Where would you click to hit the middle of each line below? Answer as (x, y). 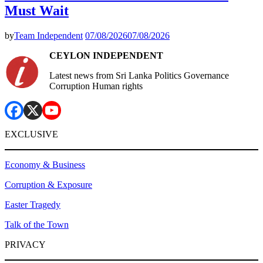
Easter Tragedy (33, 205)
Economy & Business (45, 165)
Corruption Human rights (96, 86)
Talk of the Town (37, 225)
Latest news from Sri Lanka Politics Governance (139, 76)
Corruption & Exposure (48, 185)
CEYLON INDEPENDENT (106, 56)
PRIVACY (25, 245)
